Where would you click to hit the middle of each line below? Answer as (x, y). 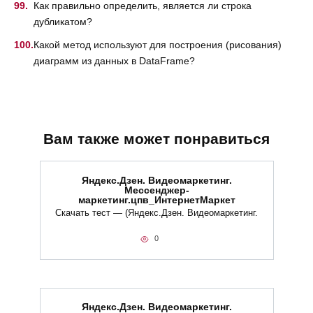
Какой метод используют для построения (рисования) (158, 44)
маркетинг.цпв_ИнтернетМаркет (156, 200)
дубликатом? (63, 21)
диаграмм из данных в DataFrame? (114, 60)
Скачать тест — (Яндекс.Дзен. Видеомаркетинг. (156, 213)
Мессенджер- (156, 190)
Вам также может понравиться (156, 139)
